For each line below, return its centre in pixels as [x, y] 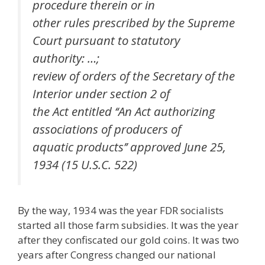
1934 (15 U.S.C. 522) [85, 164]
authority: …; [66, 58]
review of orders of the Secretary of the [134, 75]
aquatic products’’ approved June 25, [129, 146]
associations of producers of [107, 129]
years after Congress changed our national [117, 255]
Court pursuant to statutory [106, 40]
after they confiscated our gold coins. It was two [128, 240]
